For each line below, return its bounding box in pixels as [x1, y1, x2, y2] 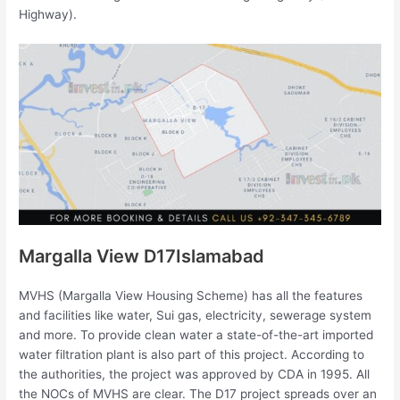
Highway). [19, 6, 78, 21]
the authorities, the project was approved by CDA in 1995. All [19, 366, 371, 381]
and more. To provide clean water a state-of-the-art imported [19, 327, 374, 342]
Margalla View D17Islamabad [19, 245, 265, 267]
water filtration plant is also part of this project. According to [19, 346, 365, 362]
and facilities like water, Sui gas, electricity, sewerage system [19, 307, 372, 322]
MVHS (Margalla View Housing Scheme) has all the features [19, 287, 363, 303]
